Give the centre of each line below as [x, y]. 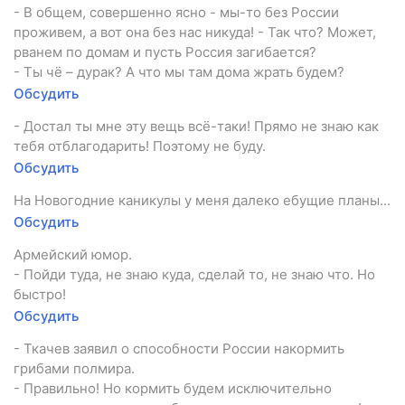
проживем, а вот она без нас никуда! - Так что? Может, [195, 32]
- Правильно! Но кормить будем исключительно [173, 388]
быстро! [40, 294]
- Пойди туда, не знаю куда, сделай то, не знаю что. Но [194, 274]
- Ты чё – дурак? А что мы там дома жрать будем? [179, 71]
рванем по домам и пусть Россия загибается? [165, 52]
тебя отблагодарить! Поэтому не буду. [140, 146]
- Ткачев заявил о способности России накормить [179, 348]
